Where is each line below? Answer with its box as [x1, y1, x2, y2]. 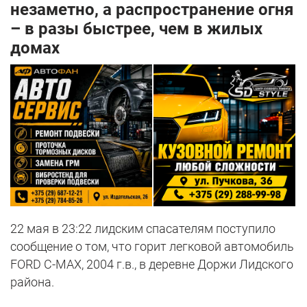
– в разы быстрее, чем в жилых [10, 19, 262, 39]
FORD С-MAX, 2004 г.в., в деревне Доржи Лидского [10, 257, 293, 272]
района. [10, 275, 54, 290]
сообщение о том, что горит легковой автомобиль [10, 239, 294, 254]
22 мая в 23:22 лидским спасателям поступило [10, 221, 275, 236]
